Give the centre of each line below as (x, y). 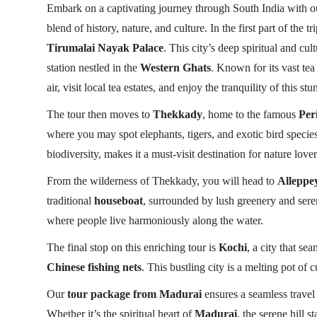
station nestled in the (93, 68)
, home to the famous (250, 114)
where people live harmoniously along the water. (155, 220)
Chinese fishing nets (94, 267)
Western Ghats (175, 68)
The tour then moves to (99, 114)
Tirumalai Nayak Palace (105, 48)
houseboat (118, 201)
